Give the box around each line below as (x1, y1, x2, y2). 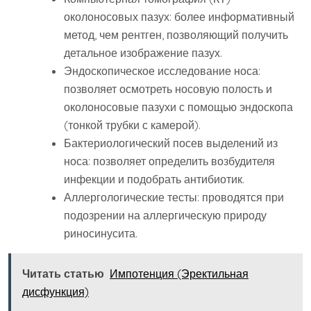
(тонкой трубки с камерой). (64, 118, 201, 133)
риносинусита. (64, 226, 137, 241)
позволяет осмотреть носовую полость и (64, 82, 272, 96)
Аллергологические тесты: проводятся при (64, 190, 284, 205)
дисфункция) (22, 285, 89, 299)
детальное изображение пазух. (64, 46, 222, 60)
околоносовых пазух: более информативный (64, 10, 294, 24)
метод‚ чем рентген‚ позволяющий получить (64, 28, 288, 42)
